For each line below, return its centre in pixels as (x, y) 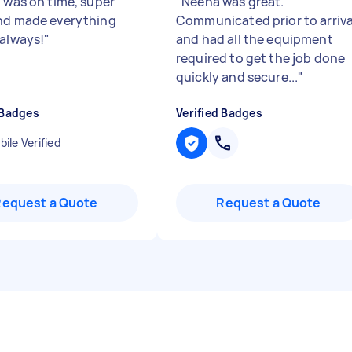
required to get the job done (261, 58)
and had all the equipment (255, 39)
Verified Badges (219, 113)
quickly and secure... (237, 77)
